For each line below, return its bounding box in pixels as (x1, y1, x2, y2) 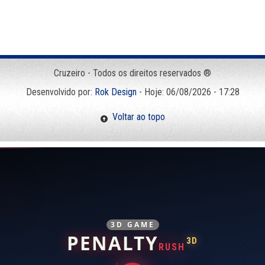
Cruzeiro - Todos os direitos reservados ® (54, 67, 211, 79)
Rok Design (94, 86, 137, 98)
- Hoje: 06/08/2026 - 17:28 (136, 86, 240, 98)
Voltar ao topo (108, 111, 165, 123)
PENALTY (67, 230, 159, 256)
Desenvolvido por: (25, 86, 95, 98)
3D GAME (110, 219, 155, 230)
